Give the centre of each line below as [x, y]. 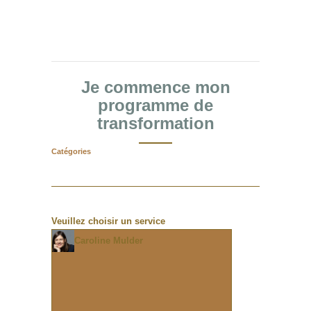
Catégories [71, 152]
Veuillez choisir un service [108, 221]
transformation [155, 123]
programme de [155, 105]
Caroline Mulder [109, 241]
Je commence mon [155, 87]
